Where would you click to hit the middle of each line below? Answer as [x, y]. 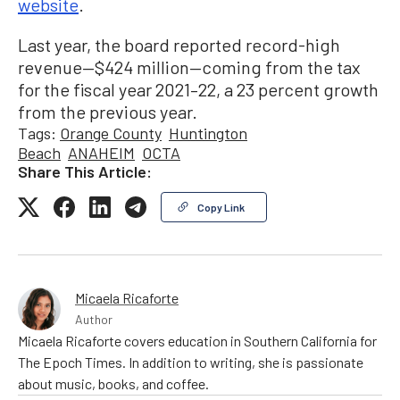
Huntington [208, 133]
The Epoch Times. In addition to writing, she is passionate [191, 362]
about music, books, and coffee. [113, 383]
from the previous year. [108, 111]
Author [94, 319]
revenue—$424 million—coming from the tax [189, 67]
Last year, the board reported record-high [179, 44]
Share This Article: [85, 171]
